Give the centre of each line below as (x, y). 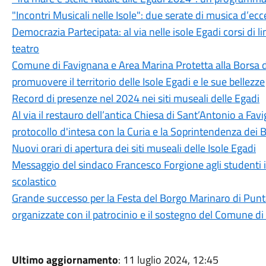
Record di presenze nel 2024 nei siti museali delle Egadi (135, 98)
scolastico (34, 181)
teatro (25, 48)
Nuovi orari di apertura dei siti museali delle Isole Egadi (134, 148)
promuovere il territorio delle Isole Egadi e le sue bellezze (138, 82)
